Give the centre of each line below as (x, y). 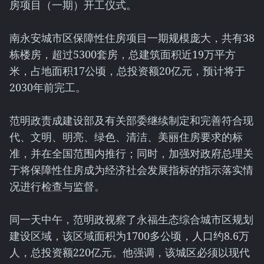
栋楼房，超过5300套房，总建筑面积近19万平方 (123, 54)
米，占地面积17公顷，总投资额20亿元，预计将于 (127, 71)
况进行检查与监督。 (57, 186)
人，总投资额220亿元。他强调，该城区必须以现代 (130, 252)
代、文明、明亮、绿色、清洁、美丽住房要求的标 (126, 137)
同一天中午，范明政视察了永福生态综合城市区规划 (131, 219)
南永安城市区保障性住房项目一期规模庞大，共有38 (132, 38)
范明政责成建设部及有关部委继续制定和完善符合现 (131, 120)
